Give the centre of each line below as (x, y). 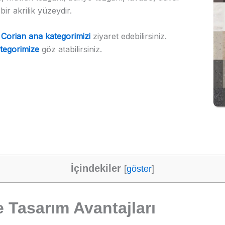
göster (139, 168)
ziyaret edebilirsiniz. (129, 36)
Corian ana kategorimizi (46, 36)
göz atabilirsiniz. (71, 49)
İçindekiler (96, 168)
